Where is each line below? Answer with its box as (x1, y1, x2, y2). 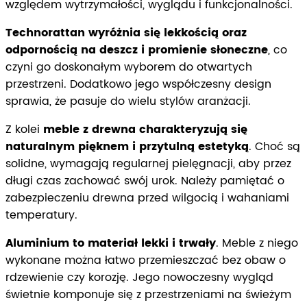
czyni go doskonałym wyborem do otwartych (5, 58, 252, 76)
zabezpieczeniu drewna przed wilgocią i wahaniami (5, 188, 289, 207)
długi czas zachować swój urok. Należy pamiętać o (5, 171, 284, 190)
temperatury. (5, 206, 77, 224)
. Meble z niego (216, 234, 298, 252)
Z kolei (5, 120, 43, 138)
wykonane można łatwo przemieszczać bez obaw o (5, 251, 286, 269)
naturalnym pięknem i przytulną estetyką (5, 137, 249, 156)
